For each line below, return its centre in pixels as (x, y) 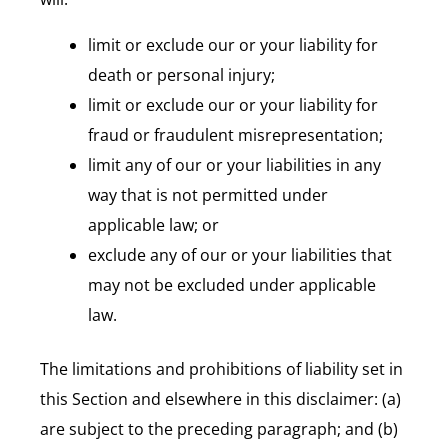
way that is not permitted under (208, 194)
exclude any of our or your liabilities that (240, 254)
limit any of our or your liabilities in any (234, 164)
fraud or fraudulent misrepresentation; (235, 134)
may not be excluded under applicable (232, 284)
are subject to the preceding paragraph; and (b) (219, 428)
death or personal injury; (181, 74)
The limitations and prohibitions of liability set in (221, 368)
